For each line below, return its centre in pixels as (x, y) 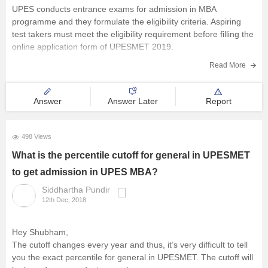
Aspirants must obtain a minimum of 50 (86, 84)
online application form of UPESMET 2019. (93, 47)
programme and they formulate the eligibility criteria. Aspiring (127, 22)
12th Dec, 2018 (64, 200)
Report (218, 101)
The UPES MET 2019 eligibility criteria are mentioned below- (126, 65)
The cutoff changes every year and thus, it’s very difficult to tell (130, 245)
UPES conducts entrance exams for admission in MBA (114, 9)
